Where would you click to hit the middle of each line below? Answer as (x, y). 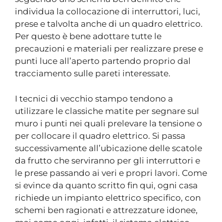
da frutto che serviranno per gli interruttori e (108, 160)
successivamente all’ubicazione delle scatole (109, 148)
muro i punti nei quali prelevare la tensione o (109, 123)
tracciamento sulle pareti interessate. (93, 73)
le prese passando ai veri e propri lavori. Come (111, 173)
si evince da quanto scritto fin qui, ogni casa (106, 185)
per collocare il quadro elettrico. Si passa (100, 136)
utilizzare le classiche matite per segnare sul (107, 111)
